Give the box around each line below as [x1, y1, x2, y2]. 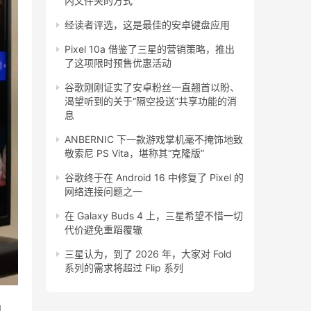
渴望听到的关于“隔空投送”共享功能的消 [65, 95, 237, 108]
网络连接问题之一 [65, 185, 142, 198]
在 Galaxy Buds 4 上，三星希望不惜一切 [65, 210, 243, 222]
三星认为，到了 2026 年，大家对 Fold [65, 248, 232, 260]
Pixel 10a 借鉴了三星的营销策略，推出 [65, 43, 235, 56]
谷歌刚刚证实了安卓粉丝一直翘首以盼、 [65, 81, 239, 94]
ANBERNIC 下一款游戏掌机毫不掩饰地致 [65, 133, 243, 146]
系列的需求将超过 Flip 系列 [65, 262, 183, 274]
